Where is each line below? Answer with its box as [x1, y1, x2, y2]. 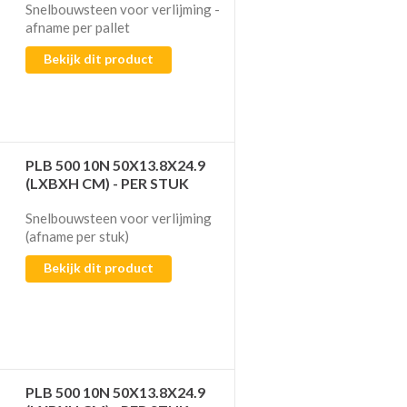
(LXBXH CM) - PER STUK [25, 174, 190, 192]
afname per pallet [25, 18, 131, 35]
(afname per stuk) [25, 227, 130, 244]
